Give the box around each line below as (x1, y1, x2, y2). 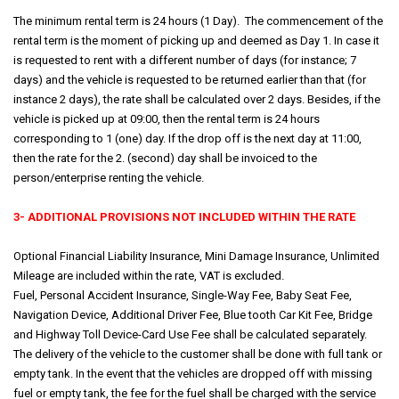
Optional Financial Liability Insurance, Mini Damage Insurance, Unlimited (13, 249, 379, 263)
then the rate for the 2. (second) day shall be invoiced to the (13, 151, 317, 165)
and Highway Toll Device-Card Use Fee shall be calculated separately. (13, 328, 367, 341)
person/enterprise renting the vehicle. (13, 171, 204, 184)
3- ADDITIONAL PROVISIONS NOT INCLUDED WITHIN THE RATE (13, 210, 355, 224)
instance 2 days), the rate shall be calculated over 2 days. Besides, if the (13, 93, 380, 106)
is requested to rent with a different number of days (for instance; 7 (13, 53, 356, 67)
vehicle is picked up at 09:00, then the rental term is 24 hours (13, 112, 320, 126)
